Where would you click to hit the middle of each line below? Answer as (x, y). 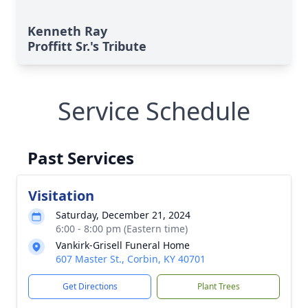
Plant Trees (218, 286)
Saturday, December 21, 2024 (123, 215)
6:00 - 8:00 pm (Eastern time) (122, 229)
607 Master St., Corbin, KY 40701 (131, 259)
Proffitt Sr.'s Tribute (87, 46)
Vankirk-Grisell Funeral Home (123, 245)
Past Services (81, 158)
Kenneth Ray (67, 31)
